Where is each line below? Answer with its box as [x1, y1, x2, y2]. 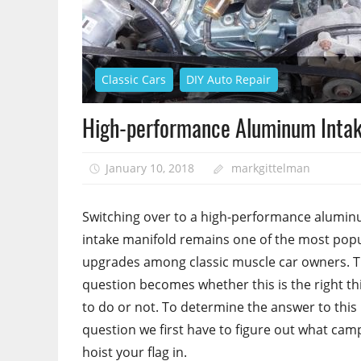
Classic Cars [102, 72, 167, 88]
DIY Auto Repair [186, 72, 272, 88]
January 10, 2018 [105, 160, 194, 176]
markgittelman [231, 160, 311, 176]
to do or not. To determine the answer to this [82, 298, 357, 317]
